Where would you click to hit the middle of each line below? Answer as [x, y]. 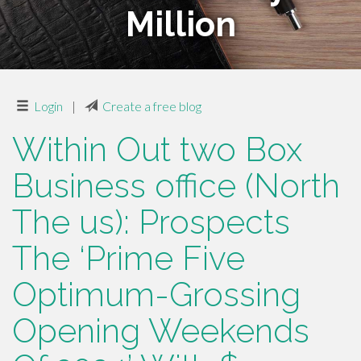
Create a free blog [152, 106]
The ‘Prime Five [129, 258]
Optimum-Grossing [156, 295]
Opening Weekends [161, 331]
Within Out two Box [157, 149]
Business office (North [176, 186]
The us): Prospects [151, 222]
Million [180, 25]
